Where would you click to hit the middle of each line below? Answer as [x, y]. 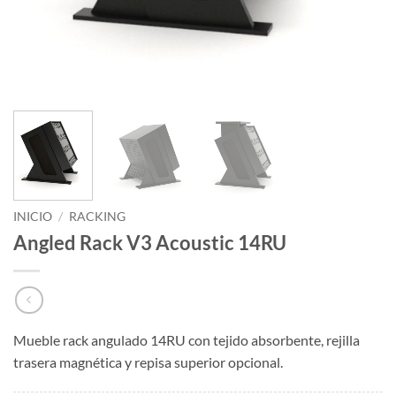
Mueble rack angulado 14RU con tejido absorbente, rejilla [187, 339]
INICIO [33, 217]
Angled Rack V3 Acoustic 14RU [150, 243]
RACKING [98, 217]
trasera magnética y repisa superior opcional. [148, 362]
